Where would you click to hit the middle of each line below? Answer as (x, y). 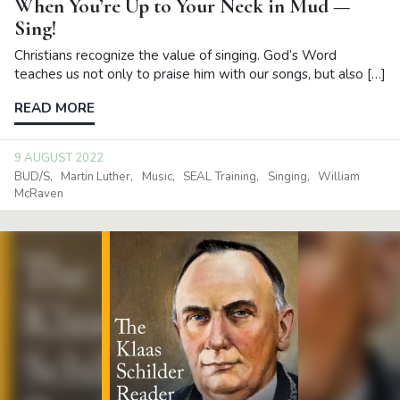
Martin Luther (96, 176)
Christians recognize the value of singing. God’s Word (175, 56)
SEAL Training (220, 176)
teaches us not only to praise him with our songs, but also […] (200, 75)
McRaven (39, 193)
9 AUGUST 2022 (59, 158)
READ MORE (54, 108)
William (338, 176)
